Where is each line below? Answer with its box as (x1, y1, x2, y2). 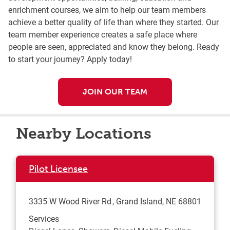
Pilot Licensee (29, 163, 88, 175)
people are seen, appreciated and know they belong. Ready (8, 41, 219, 52)
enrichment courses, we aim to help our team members (8, 4, 206, 15)
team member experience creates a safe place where (8, 29, 197, 40)
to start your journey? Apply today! (8, 53, 132, 65)
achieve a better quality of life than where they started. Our (8, 16, 219, 28)
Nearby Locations (16, 124, 151, 143)
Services (29, 213, 59, 224)
